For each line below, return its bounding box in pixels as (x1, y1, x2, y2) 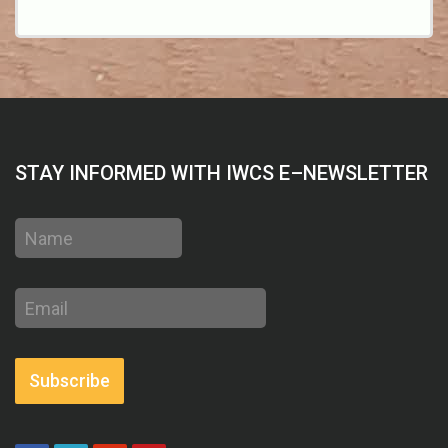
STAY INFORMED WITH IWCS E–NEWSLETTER (15, 161, 428, 185)
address (14, 315, 70, 331)
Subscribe (29, 370, 110, 391)
